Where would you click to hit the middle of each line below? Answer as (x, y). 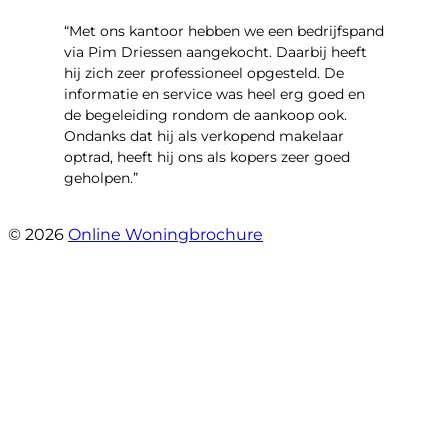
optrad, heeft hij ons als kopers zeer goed (207, 157)
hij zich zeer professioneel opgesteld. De (204, 73)
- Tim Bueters (113, 214)
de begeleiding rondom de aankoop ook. (205, 115)
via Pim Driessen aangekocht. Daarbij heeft (215, 52)
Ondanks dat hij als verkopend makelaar (204, 136)
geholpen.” (101, 178)
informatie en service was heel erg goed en (214, 94)
